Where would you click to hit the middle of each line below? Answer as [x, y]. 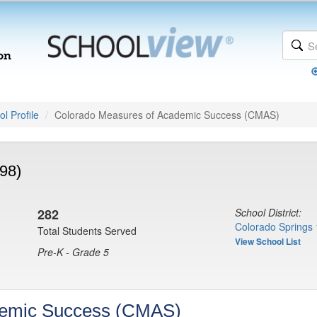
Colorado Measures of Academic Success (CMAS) [167, 115]
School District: [268, 212]
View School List [268, 241]
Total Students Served [87, 231]
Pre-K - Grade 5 [73, 252]
